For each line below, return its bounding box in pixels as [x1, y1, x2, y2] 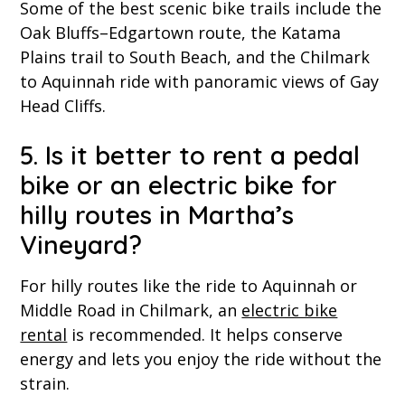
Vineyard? [20, 229, 143, 261]
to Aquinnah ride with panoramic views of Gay [20, 71, 380, 93]
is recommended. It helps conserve [67, 324, 344, 346]
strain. [20, 372, 71, 395]
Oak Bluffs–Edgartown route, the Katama [20, 22, 342, 44]
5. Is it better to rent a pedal [20, 139, 361, 172]
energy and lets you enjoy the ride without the [20, 348, 382, 371]
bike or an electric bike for [20, 169, 338, 202]
